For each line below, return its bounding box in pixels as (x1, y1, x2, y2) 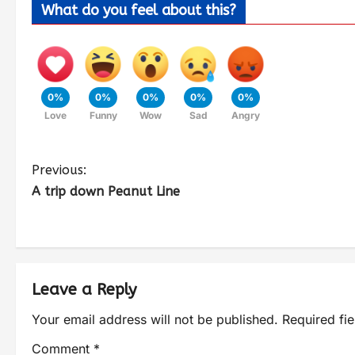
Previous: (32, 162, 86, 178)
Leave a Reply (32, 281, 136, 300)
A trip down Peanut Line (32, 184, 180, 200)
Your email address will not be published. (32, 311, 278, 328)
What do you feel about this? (41, 2, 236, 20)
